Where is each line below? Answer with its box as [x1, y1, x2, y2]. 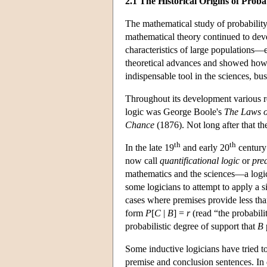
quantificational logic [160, 155, 240, 166]
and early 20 [181, 142, 229, 153]
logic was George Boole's [125, 106, 224, 117]
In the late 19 [125, 142, 174, 153]
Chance [125, 119, 154, 130]
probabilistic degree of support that [125, 221, 257, 231]
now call [125, 155, 160, 166]
